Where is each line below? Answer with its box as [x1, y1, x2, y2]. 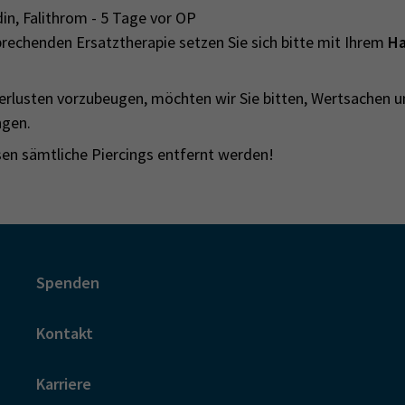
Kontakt [36, 322, 93, 344]
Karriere [36, 372, 91, 394]
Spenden [36, 271, 99, 293]
